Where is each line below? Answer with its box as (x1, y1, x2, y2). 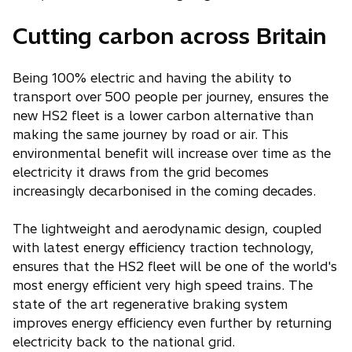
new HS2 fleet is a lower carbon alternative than (13, 108, 313, 123)
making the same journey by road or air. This (13, 126, 288, 142)
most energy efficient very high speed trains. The (13, 277, 313, 293)
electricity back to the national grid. (13, 334, 235, 350)
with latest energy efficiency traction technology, (13, 240, 314, 255)
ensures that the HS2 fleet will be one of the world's (13, 258, 337, 274)
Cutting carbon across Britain (13, 22, 326, 49)
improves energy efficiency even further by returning (13, 315, 332, 331)
